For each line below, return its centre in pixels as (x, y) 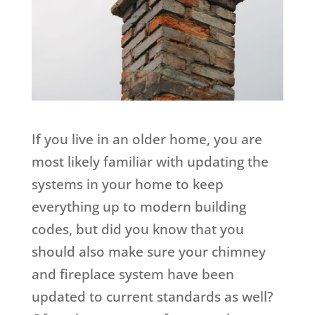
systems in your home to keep (127, 185)
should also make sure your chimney (148, 252)
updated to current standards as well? (152, 297)
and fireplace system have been (133, 275)
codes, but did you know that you (137, 230)
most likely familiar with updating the (150, 162)
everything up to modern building (139, 207)
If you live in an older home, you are (147, 140)
